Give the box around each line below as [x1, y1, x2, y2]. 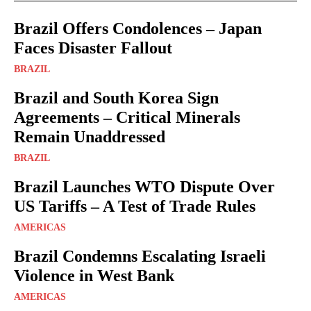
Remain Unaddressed [14, 127, 165, 146]
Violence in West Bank [14, 266, 174, 285]
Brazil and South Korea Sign [14, 88, 219, 107]
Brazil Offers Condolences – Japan [14, 19, 262, 37]
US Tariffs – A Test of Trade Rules [14, 196, 255, 215]
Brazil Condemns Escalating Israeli [14, 246, 266, 265]
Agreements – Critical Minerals [14, 108, 240, 126]
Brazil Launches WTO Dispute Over [14, 177, 275, 196]
